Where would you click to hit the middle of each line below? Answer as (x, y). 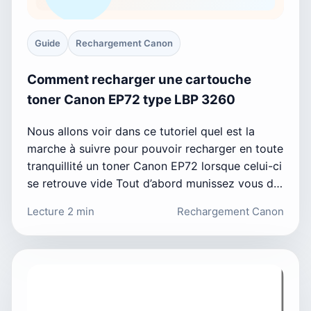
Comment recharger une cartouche (139, 80)
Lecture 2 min (61, 211)
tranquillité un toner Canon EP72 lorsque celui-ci (154, 166)
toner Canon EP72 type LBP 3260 (131, 100)
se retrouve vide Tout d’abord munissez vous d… (155, 183)
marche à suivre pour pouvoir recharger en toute (155, 148)
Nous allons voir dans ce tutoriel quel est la (141, 131)
